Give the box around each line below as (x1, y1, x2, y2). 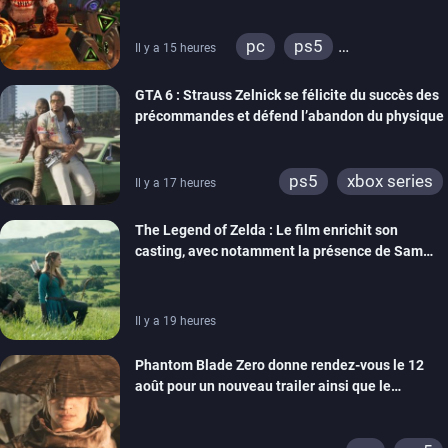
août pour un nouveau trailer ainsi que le (135, 378, 391, 395)
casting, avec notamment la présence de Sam (135, 243, 423, 260)
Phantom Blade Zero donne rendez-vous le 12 (135, 357, 424, 374)
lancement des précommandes (135, 399, 331, 416)
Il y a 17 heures (135, 176, 216, 191)
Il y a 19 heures (135, 314, 216, 329)
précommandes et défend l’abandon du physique (135, 108, 444, 125)
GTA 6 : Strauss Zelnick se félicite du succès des (135, 87, 439, 104)
